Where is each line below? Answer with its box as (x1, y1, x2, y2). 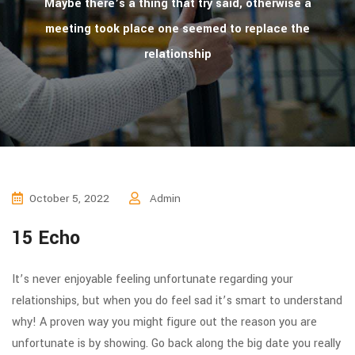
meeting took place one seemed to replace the (45, 21, 310, 37)
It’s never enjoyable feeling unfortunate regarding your (12, 271, 293, 288)
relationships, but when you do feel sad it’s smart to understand (12, 292, 342, 309)
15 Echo (12, 225, 80, 251)
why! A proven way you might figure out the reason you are (12, 314, 317, 330)
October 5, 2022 (29, 191, 109, 206)
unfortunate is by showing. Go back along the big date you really (12, 335, 341, 352)
